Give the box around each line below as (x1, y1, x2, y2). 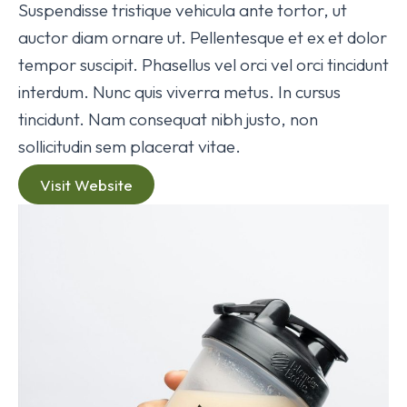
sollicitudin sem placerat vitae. (18, 135, 241, 158)
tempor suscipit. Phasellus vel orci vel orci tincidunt (18, 54, 389, 76)
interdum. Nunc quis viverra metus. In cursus (18, 81, 341, 104)
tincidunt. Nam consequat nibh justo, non (18, 108, 318, 131)
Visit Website (40, 174, 133, 194)
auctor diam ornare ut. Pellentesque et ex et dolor (18, 26, 387, 49)
